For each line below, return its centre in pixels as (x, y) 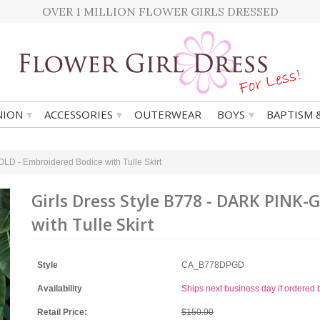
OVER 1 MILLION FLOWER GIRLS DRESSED (160, 11)
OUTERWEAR (168, 114)
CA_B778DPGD (213, 265)
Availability (60, 289)
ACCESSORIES (79, 114)
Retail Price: (62, 312)
